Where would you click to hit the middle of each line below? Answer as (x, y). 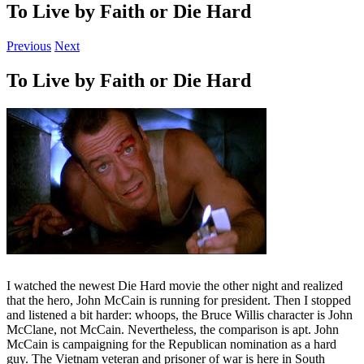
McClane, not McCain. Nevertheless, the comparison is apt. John (173, 329)
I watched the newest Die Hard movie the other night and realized (175, 285)
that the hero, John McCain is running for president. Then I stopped (179, 300)
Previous (29, 45)
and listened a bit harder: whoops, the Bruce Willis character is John (180, 314)
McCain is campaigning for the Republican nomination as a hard (171, 344)
